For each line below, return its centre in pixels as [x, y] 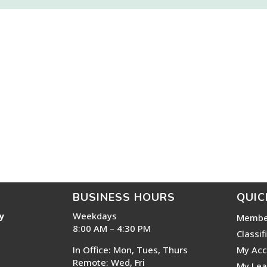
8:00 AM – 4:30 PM [112, 228]
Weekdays [95, 215]
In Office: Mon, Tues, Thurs [131, 249]
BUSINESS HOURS [124, 197]
